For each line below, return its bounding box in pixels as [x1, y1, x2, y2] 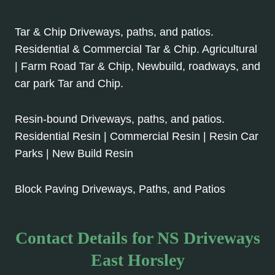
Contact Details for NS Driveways [15, 228, 260, 248]
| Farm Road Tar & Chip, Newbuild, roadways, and [15, 60, 260, 73]
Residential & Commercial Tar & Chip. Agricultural [15, 43, 257, 56]
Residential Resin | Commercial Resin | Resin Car [15, 130, 258, 143]
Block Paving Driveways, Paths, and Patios [15, 183, 225, 196]
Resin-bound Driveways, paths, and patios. [15, 113, 225, 126]
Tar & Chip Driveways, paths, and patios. [15, 26, 214, 39]
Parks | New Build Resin [15, 147, 133, 160]
